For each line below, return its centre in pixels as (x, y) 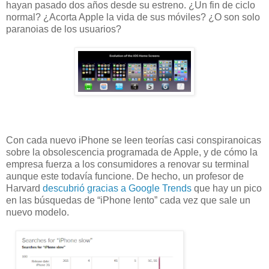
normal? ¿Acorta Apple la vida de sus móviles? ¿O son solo (133, 17)
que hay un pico (227, 188)
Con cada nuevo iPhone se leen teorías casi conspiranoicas (134, 140)
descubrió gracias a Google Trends (117, 188)
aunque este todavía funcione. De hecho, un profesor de (125, 176)
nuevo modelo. (38, 212)
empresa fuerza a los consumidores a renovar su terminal (128, 164)
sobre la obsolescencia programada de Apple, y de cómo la (132, 152)
